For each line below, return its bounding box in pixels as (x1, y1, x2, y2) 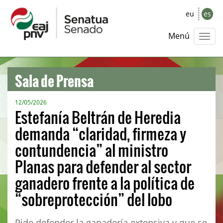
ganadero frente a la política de (15, 172, 195, 194)
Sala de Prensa (15, 62, 94, 92)
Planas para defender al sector (15, 155, 191, 177)
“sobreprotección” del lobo (15, 188, 172, 210)
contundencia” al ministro (15, 139, 168, 161)
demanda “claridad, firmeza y (15, 122, 186, 144)
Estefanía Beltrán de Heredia (15, 106, 181, 128)
